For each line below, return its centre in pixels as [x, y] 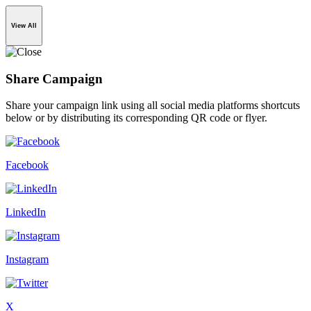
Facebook [27, 165]
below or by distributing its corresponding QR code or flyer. [136, 118]
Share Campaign [54, 78]
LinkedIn [26, 212]
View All [24, 26]
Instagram [27, 260]
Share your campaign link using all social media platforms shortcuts [153, 106]
